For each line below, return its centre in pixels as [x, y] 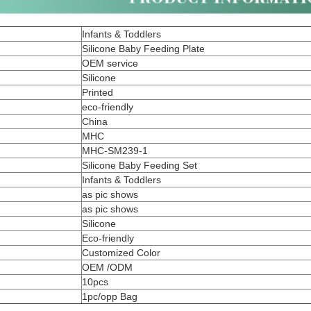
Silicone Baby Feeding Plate [143, 49]
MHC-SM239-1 [115, 151]
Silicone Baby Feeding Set [140, 165]
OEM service [110, 63]
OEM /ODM [107, 267]
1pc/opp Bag [110, 296]
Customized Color [121, 253]
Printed [98, 92]
